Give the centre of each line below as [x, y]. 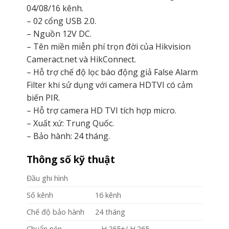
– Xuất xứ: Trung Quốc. [70, 123]
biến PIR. [43, 97]
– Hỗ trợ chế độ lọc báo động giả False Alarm [112, 72]
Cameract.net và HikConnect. [81, 59]
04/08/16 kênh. [55, 8]
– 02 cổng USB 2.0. [61, 21]
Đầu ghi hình [47, 178]
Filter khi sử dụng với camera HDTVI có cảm [109, 85]
